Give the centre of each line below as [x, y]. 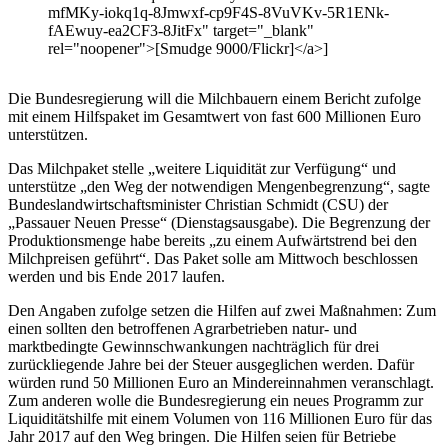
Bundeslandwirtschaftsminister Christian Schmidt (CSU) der [198, 205]
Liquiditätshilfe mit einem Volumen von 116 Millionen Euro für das [220, 419]
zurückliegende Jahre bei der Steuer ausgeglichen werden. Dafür [211, 365]
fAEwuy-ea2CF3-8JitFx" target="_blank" [181, 31]
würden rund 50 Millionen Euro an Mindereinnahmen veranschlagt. [221, 383]
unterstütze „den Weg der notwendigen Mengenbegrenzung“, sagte [219, 187]
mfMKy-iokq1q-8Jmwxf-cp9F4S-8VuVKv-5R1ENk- [218, 13]
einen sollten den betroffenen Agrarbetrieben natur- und [182, 329]
